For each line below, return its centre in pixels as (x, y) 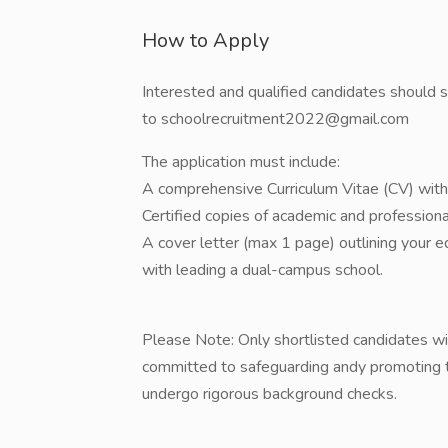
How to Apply (205, 40)
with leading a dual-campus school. (262, 270)
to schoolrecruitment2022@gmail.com (275, 119)
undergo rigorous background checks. (269, 394)
